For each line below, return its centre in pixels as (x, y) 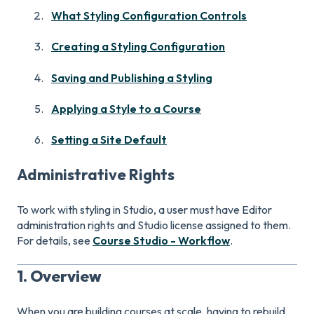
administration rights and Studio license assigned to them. (154, 225)
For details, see (55, 241)
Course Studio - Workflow (161, 241)
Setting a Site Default (109, 140)
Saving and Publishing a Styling (132, 77)
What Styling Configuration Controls (149, 15)
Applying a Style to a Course (126, 108)
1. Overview (59, 276)
